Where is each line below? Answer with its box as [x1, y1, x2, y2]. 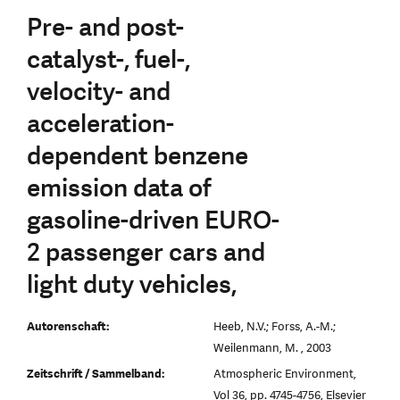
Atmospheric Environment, [213, 365, 356, 382]
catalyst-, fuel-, [27, 42, 190, 77]
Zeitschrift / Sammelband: [27, 365, 164, 382]
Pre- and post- [27, 10, 184, 45]
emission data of [27, 171, 212, 205]
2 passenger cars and [27, 235, 265, 270]
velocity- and [27, 74, 171, 109]
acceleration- [27, 106, 174, 141]
